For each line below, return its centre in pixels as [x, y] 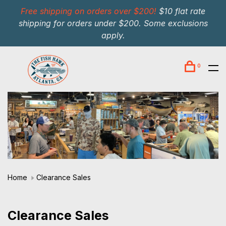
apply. [113, 35]
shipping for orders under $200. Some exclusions [113, 23]
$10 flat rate [181, 11]
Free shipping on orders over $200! [89, 11]
